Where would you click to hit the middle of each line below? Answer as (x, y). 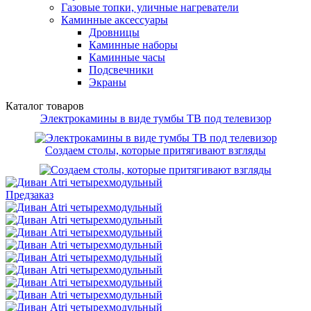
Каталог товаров (45, 106)
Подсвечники (121, 70)
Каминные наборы (133, 45)
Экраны (108, 83)
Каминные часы (127, 58)
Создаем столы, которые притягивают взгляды (155, 151)
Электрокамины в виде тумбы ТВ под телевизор (155, 119)
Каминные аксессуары (115, 20)
